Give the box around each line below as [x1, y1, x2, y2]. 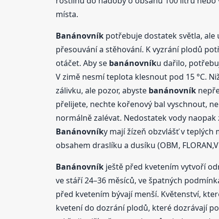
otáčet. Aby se [55, 57, 109, 68]
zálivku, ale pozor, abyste [55, 85, 149, 96]
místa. [55, 8, 78, 20]
